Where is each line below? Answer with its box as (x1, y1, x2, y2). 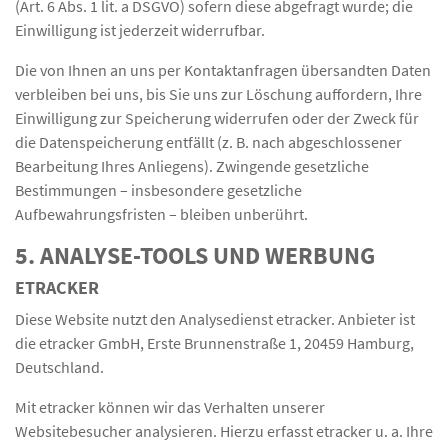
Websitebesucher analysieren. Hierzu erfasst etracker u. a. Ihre (15, 420, 433, 441)
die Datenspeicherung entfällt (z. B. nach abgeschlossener (15, 131, 402, 152)
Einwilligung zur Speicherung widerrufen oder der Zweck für (15, 107, 419, 128)
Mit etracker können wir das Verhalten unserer (15, 396, 325, 417)
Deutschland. (15, 356, 104, 377)
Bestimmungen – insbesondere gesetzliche (15, 179, 302, 200)
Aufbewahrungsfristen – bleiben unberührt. (15, 203, 308, 224)
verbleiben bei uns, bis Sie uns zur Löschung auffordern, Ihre (15, 83, 422, 104)
